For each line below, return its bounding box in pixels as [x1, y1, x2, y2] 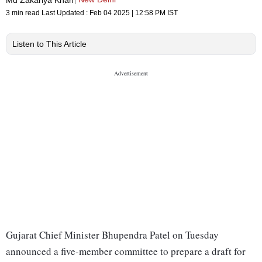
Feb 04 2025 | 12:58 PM [89, 9, 166, 18]
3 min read [6, 9, 42, 18]
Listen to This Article [12, 39, 87, 49]
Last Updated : [42, 9, 89, 18]
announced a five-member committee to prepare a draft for [6, 244, 246, 258]
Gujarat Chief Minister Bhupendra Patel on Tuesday [6, 228, 219, 242]
